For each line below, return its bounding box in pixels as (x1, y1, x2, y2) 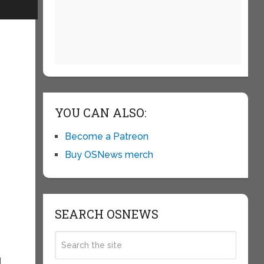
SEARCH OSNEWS (54, 206, 159, 222)
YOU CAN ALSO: (54, 105, 147, 120)
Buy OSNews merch (64, 149, 153, 160)
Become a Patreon (64, 131, 148, 142)
